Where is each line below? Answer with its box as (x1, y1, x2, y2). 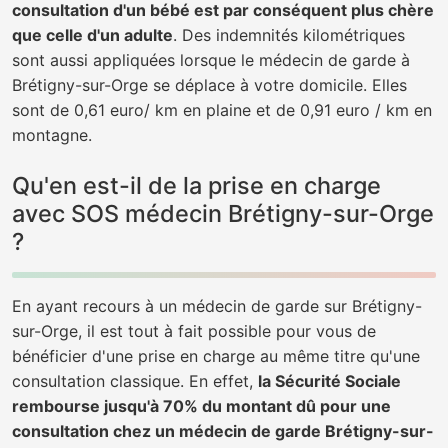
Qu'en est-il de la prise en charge (12, 171, 381, 200)
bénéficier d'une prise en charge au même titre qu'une (12, 346, 420, 366)
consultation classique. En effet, (12, 371, 258, 391)
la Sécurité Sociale (258, 371, 401, 391)
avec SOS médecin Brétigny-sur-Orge (12, 199, 434, 228)
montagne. (12, 125, 92, 145)
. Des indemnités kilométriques (173, 25, 405, 45)
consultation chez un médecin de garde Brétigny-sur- (12, 421, 434, 441)
